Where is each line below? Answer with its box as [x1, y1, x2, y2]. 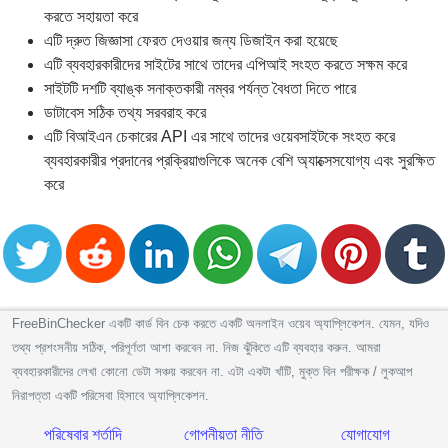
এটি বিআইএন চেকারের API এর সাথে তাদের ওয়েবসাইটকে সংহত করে [44, 127, 395, 145]
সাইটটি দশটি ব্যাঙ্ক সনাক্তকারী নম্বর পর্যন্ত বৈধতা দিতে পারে [44, 79, 356, 97]
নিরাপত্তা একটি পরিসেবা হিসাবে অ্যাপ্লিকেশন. [12, 387, 209, 403]
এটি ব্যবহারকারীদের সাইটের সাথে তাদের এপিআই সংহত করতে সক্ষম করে [44, 55, 407, 73]
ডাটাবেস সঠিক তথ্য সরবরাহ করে [44, 103, 206, 121]
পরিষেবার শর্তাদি [43, 425, 122, 443]
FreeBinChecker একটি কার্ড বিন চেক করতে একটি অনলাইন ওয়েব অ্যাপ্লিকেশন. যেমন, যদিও [12, 315, 429, 331]
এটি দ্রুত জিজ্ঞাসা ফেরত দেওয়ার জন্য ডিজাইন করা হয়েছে [44, 31, 338, 49]
